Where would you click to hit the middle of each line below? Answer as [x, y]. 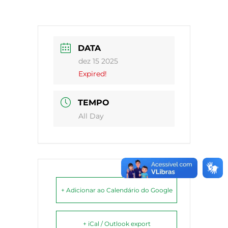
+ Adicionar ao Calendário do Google [117, 190]
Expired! [93, 74]
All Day [91, 116]
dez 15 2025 [98, 61]
